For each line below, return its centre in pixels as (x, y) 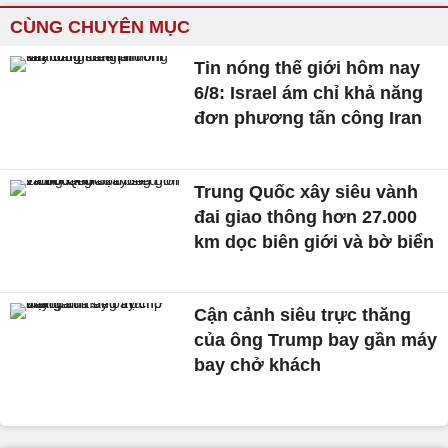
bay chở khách (258, 365)
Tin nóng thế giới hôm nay (307, 68)
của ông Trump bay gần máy (316, 340)
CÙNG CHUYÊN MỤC (100, 27)
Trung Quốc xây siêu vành (306, 191)
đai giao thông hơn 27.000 (306, 216)
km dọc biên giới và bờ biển (314, 241)
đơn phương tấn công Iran (308, 118)
